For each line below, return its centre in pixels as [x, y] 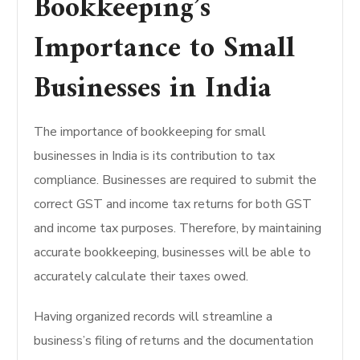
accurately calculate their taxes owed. [141, 276]
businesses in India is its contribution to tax [155, 156]
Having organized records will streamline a [153, 317]
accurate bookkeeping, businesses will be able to [173, 252]
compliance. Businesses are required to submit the [176, 180]
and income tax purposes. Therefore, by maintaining [178, 228]
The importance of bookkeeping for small [150, 132]
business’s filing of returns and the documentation [174, 341]
